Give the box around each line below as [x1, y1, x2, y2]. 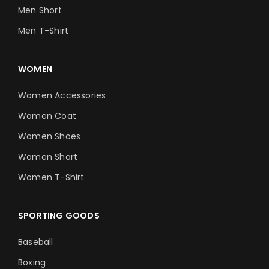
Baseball [18, 236, 53, 248]
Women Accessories [18, 89, 106, 101]
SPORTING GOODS [18, 210, 100, 222]
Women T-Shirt [18, 171, 85, 183]
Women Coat [18, 110, 76, 122]
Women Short [18, 151, 78, 163]
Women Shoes [18, 130, 81, 142]
